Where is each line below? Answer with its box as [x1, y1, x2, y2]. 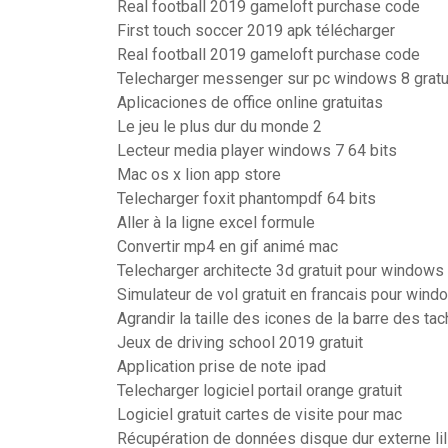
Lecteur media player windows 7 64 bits [117, 141, 397, 160]
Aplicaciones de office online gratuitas [117, 93, 383, 112]
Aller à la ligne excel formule [117, 213, 315, 232]
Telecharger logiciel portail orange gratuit [117, 381, 402, 400]
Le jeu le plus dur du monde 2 [117, 117, 322, 136]
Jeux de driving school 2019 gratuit [117, 333, 363, 352]
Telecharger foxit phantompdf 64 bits [117, 189, 376, 208]
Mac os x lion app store [117, 165, 281, 184]
